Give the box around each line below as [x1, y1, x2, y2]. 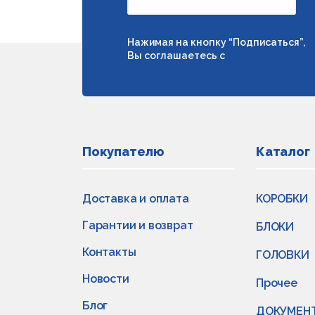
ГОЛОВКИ [256, 248, 309, 262]
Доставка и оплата [82, 192, 189, 205]
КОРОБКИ [256, 192, 308, 205]
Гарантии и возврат [82, 219, 193, 232]
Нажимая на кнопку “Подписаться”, [127, 37, 305, 48]
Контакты [82, 245, 136, 259]
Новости [82, 272, 129, 285]
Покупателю [82, 144, 164, 159]
